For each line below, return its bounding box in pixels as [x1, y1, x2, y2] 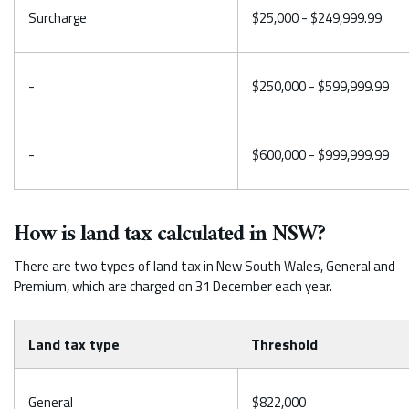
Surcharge [28, 6, 87, 28]
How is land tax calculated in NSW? [14, 215, 325, 254]
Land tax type [28, 332, 120, 355]
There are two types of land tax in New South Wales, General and [14, 255, 395, 277]
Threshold [251, 332, 318, 355]
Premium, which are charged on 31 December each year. [14, 275, 332, 297]
